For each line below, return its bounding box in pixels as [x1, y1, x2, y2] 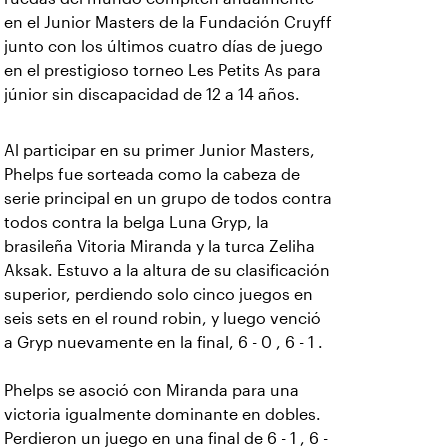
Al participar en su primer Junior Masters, [4, 142, 315, 159]
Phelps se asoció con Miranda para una [4, 382, 299, 399]
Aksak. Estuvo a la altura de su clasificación [4, 262, 330, 279]
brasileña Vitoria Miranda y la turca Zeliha [4, 238, 315, 255]
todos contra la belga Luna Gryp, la [4, 214, 269, 231]
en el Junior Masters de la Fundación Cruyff [4, 14, 332, 31]
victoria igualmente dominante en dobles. [4, 406, 321, 423]
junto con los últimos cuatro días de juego [4, 38, 323, 55]
